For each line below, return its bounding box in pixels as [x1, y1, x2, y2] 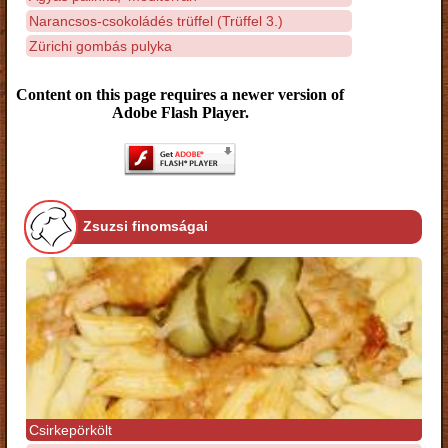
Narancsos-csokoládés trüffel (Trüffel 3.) [29, 12, 283, 29]
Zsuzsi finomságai [83, 218, 208, 235]
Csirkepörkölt [29, 422, 112, 439]
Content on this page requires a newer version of [16, 86, 344, 103]
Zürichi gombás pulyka [29, 37, 172, 54]
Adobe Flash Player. [111, 104, 249, 121]
